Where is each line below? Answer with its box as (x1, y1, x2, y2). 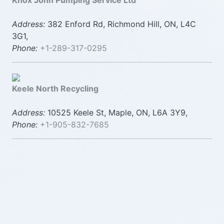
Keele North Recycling (12, 83, 98, 93)
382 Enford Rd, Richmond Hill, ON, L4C (45, 19, 196, 29)
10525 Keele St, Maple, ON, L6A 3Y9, (45, 107, 187, 117)
